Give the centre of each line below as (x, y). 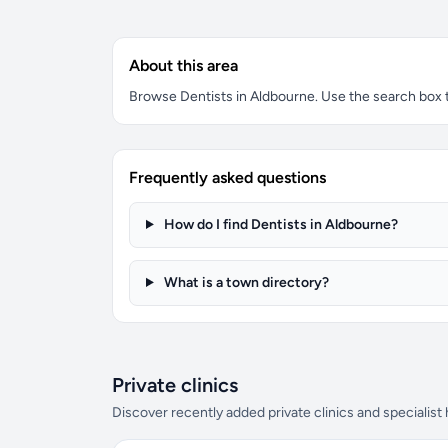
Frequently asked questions (227, 177)
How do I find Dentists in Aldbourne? (279, 224)
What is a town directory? (244, 282)
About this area (183, 65)
